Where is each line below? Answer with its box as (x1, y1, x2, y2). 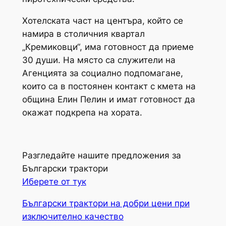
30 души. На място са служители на (22, 54, 176, 65)
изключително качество (22, 211, 124, 222)
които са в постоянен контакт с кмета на (22, 81, 196, 91)
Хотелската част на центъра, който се (22, 15, 183, 26)
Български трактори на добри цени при (22, 198, 190, 209)
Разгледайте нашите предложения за (22, 150, 181, 161)
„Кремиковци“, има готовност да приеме (22, 41, 194, 52)
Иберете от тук (22, 177, 86, 187)
